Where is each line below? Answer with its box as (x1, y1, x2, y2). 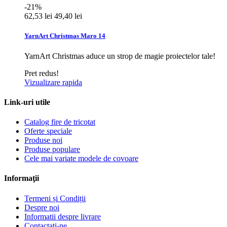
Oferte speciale (24, 127, 72, 136)
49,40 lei (54, 12, 82, 21)
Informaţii (4, 174, 39, 183)
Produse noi (24, 136, 62, 145)
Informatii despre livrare (24, 212, 101, 221)
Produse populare (24, 145, 80, 154)
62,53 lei (24, 12, 54, 21)
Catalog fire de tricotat (24, 118, 95, 127)
